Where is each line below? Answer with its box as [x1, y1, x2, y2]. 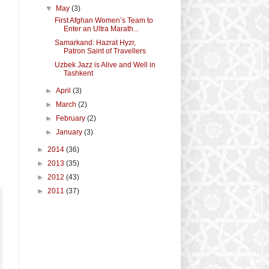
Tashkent [63, 68, 93, 77]
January [56, 127, 85, 136]
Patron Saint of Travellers [63, 46, 146, 55]
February [56, 113, 88, 122]
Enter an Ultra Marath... [63, 24, 139, 33]
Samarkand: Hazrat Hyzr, [54, 38, 136, 47]
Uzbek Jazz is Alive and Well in [54, 60, 156, 69]
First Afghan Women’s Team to [54, 16, 153, 25]
